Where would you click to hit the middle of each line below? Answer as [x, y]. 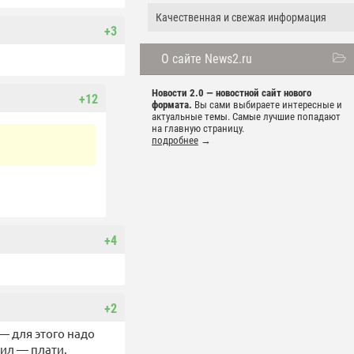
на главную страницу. [198, 129]
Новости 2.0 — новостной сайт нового [232, 93]
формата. [172, 105]
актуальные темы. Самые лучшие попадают [246, 117]
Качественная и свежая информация [241, 18]
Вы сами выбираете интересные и [267, 105]
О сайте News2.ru [207, 59]
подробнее [175, 141]
